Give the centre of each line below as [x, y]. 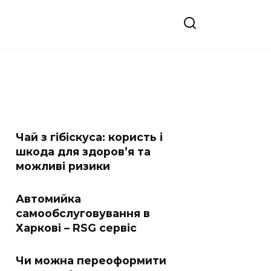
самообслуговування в [83, 213]
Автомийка [48, 199]
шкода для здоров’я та [83, 152]
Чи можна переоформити [91, 260]
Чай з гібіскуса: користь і [89, 137]
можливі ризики [63, 166]
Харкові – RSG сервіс [76, 228]
